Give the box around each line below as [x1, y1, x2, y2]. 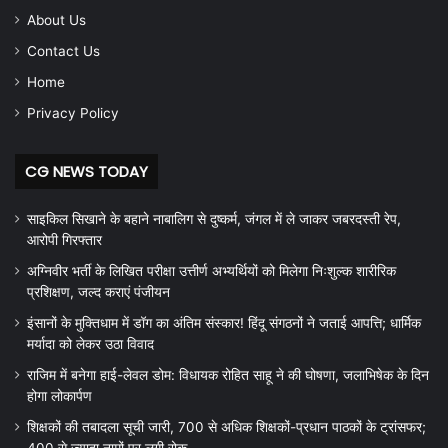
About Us [27, 12, 86, 29]
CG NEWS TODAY [25, 161, 148, 183]
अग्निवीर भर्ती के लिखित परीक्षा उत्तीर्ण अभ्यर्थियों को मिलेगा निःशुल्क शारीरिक [27, 263, 396, 280]
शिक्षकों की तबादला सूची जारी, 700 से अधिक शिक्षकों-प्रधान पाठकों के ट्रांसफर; [27, 419, 426, 436]
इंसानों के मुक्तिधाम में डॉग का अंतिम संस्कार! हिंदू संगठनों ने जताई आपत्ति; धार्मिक [27, 315, 421, 332]
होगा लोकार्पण [27, 388, 92, 405]
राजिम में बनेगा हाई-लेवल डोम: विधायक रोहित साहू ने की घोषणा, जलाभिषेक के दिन [27, 367, 429, 384]
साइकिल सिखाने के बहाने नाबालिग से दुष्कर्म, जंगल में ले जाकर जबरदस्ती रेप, [27, 211, 401, 228]
